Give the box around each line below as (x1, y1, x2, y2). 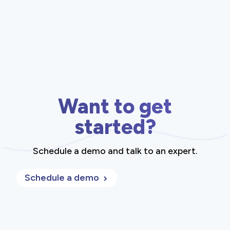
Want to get (58, 94, 172, 119)
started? (74, 114, 156, 140)
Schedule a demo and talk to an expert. (32, 145, 198, 157)
